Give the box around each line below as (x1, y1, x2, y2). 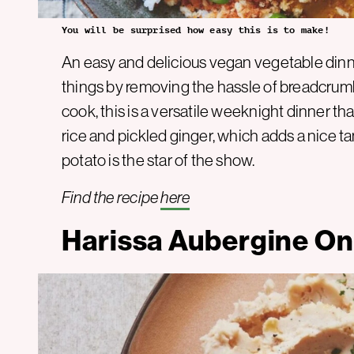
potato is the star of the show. (62, 149, 255, 171)
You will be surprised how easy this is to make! (62, 24, 330, 36)
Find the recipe (62, 186, 161, 208)
